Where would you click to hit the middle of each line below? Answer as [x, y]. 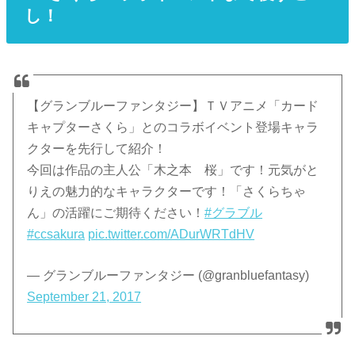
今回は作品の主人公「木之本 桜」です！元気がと [173, 170]
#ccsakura [56, 234]
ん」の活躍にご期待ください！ [116, 212]
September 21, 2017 [84, 296]
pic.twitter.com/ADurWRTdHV [172, 234]
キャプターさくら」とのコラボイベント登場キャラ [173, 127]
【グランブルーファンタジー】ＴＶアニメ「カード [173, 105]
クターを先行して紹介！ [97, 148]
